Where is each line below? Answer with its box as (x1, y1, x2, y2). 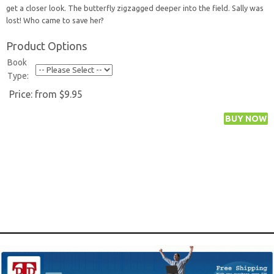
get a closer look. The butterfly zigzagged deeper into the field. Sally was (6, 4, 264, 12)
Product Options (6, 40, 87, 52)
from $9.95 (35, 89, 83, 100)
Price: (9, 89, 35, 100)
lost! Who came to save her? (6, 16, 104, 24)
